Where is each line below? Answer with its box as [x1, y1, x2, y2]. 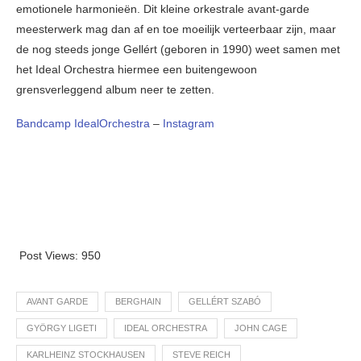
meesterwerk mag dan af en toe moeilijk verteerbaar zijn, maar [16, 23, 336, 36]
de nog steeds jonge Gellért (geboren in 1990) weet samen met [16, 43, 340, 56]
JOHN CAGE [234, 323, 287, 334]
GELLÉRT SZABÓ [189, 297, 261, 307]
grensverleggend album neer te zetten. [16, 83, 214, 97]
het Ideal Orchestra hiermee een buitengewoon [16, 63, 257, 77]
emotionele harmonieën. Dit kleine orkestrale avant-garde [16, 2, 309, 16]
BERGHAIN [115, 297, 161, 307]
